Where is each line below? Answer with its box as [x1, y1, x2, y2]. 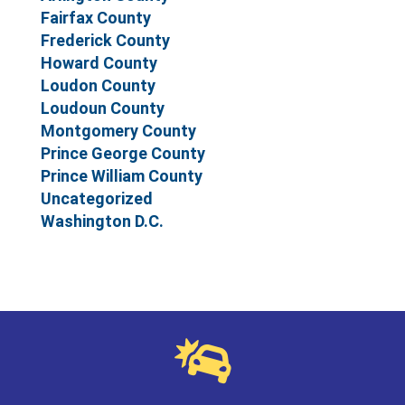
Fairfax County [41, 7, 151, 27]
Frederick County [41, 30, 170, 50]
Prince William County [41, 165, 202, 185]
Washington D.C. [41, 211, 164, 231]
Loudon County [41, 75, 155, 95]
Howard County [41, 52, 157, 72]
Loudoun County [41, 98, 165, 118]
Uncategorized [41, 188, 153, 208]
